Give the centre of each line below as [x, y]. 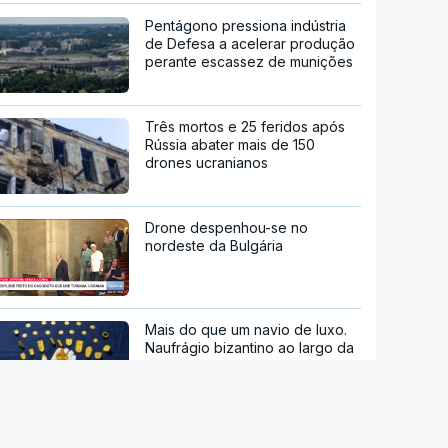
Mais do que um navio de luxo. [246, 330]
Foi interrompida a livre [220, 431]
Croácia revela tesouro [221, 366]
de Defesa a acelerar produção [250, 43]
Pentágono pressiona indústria [246, 25]
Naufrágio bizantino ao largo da [250, 348]
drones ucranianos [207, 162]
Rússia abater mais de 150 [230, 144]
